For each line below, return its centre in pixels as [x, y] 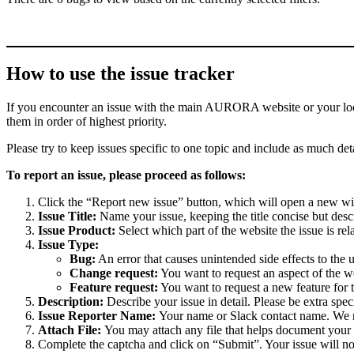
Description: [71, 301]
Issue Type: [68, 244]
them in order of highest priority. [87, 121]
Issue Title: [67, 216]
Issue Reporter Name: [98, 315]
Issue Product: [77, 230]
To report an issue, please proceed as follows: [126, 175]
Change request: [114, 273]
